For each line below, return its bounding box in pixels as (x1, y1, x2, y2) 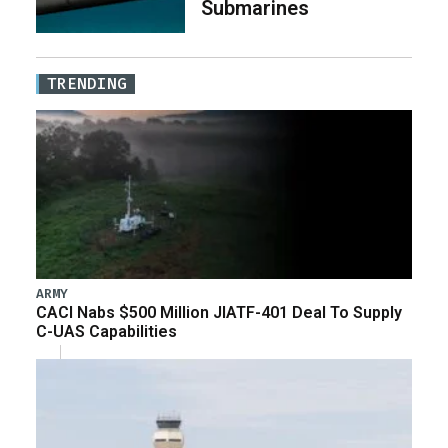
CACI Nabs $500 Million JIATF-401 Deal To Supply (36, 303, 402, 323)
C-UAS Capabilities (36, 322, 177, 342)
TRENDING (47, 72, 127, 94)
